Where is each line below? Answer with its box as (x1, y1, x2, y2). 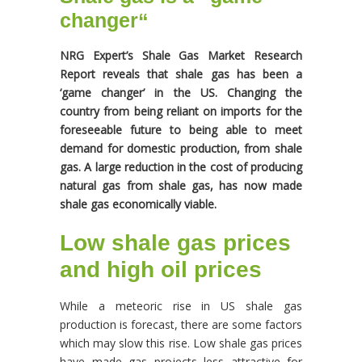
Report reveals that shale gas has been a (60, 66, 302, 82)
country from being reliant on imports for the (60, 103, 302, 119)
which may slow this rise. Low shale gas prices (60, 335, 302, 351)
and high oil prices (60, 257, 262, 282)
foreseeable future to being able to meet (60, 122, 302, 137)
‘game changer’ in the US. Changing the (60, 85, 302, 100)
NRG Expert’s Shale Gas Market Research (60, 48, 302, 63)
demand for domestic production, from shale (60, 141, 302, 156)
